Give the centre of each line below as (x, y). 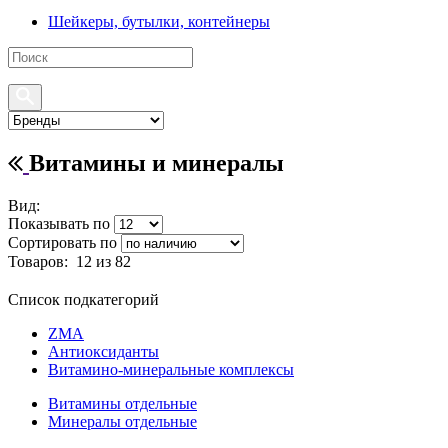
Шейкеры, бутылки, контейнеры (159, 21)
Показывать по (59, 223)
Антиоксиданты (103, 351)
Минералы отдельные (122, 421)
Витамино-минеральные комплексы (171, 369)
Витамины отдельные (122, 403)
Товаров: (42, 261)
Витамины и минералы (156, 162)
